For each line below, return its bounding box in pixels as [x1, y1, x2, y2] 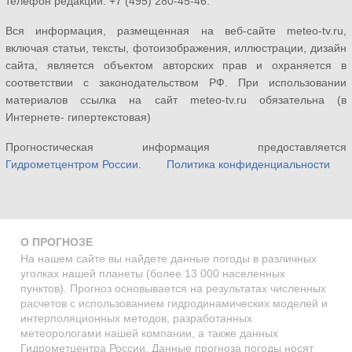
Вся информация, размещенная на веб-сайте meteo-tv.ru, [5, 24, 346, 38]
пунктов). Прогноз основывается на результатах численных [20, 282, 326, 295]
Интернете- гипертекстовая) [5, 111, 151, 124]
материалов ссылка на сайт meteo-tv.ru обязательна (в [5, 93, 346, 107]
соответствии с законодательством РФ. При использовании [5, 76, 346, 90]
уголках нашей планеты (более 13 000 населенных [20, 267, 285, 280]
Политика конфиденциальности [167, 158, 330, 171]
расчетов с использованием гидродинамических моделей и [20, 297, 328, 310]
